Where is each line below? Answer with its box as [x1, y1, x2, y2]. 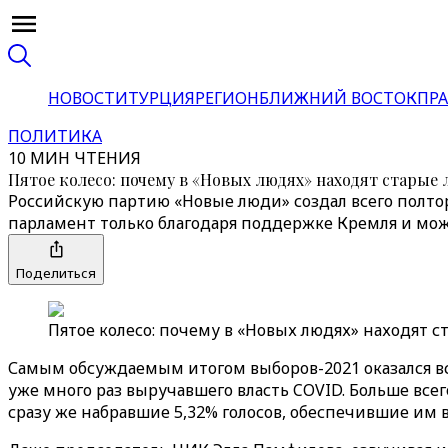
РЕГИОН [195, 87, 259, 109]
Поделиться [16, 264, 96, 282]
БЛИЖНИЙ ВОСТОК [259, 87, 417, 109]
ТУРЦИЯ [128, 87, 195, 109]
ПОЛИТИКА [8, 125, 102, 147]
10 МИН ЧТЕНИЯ [8, 147, 141, 169]
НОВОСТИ [48, 87, 128, 109]
